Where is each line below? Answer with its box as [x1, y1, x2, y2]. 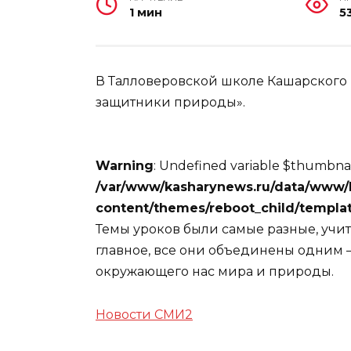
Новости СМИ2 [96, 306, 193, 322]
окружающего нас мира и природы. [96, 264, 334, 280]
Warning [96, 158, 154, 174]
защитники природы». [96, 95, 245, 110]
